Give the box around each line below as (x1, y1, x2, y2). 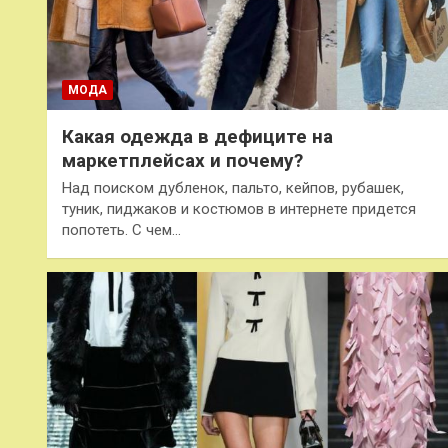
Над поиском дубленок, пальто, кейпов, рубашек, (62, 179, 404, 198)
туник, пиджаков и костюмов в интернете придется (62, 200, 416, 219)
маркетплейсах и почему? (62, 149, 303, 173)
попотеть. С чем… (62, 221, 181, 240)
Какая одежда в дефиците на (62, 125, 333, 149)
